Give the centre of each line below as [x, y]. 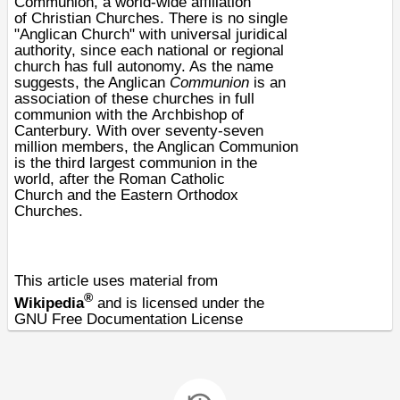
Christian [61, 18]
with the [121, 115]
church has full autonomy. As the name [144, 67]
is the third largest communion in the [136, 163]
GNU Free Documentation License [129, 319]
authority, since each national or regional [149, 50]
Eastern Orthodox [179, 195]
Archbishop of [198, 115]
